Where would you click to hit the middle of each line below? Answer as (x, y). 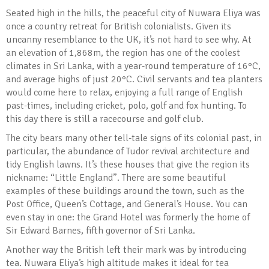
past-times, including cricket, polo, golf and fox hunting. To (126, 106)
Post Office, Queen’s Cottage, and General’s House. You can (127, 204)
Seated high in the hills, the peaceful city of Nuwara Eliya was (133, 13)
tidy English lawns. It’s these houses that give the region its (128, 165)
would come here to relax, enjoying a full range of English (124, 92)
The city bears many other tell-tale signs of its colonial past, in (134, 138)
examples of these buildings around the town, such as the (125, 191)
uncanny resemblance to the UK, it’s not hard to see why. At (129, 40)
